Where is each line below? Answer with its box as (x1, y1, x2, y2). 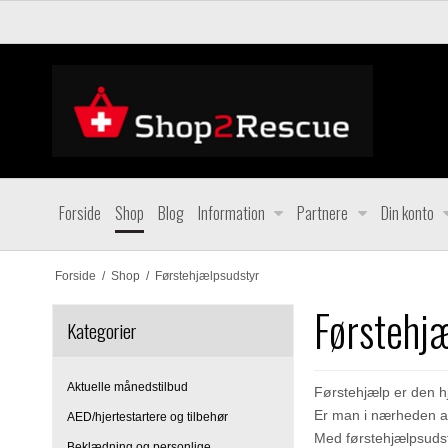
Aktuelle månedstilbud (67, 379, 188, 394)
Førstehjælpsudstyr (154, 268, 259, 283)
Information (198, 201, 265, 225)
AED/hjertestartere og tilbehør (67, 410, 228, 425)
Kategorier (67, 315, 136, 345)
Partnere (297, 201, 349, 225)
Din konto (380, 201, 434, 225)
